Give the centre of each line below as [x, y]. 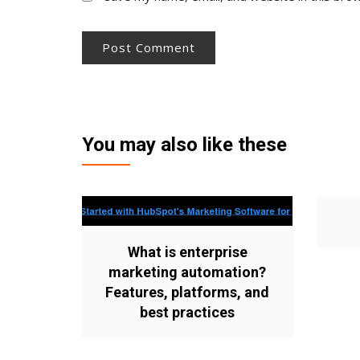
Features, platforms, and [188, 292]
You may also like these [184, 144]
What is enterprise [187, 252]
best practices [188, 312]
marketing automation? [188, 272]
